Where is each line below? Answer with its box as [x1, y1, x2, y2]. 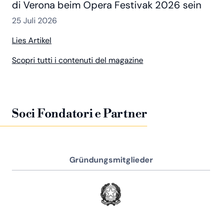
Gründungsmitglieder [69, 154, 153, 165]
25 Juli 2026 [12, 15, 57, 26]
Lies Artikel [12, 35, 52, 46]
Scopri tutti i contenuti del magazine [12, 55, 143, 65]
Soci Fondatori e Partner [12, 106, 148, 121]
